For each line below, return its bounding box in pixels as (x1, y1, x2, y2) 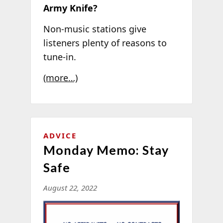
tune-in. (43, 51, 76, 63)
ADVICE (43, 130, 77, 141)
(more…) (43, 71, 78, 84)
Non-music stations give (43, 23, 146, 35)
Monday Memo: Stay (43, 142, 169, 158)
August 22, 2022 (43, 183, 97, 193)
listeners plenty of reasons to (43, 37, 167, 49)
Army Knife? (43, 2, 98, 14)
